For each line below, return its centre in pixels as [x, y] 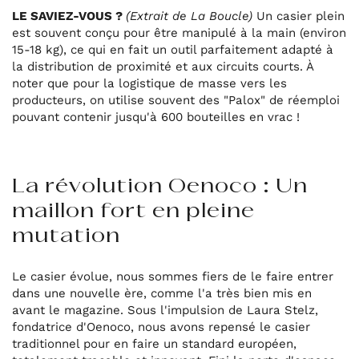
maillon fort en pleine [134, 212]
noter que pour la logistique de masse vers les [150, 83]
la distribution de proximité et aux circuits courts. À [163, 66]
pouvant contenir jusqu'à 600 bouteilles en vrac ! [156, 117]
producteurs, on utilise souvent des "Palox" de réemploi [176, 100]
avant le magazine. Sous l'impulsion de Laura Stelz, [165, 310]
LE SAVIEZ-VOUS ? [69, 16]
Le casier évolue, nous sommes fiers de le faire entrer [173, 276]
